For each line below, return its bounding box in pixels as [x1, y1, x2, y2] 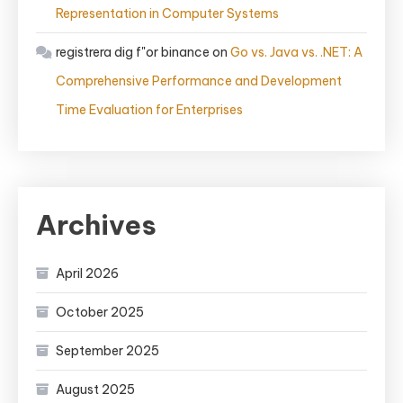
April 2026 [56, 265, 119, 282]
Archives [36, 208, 157, 242]
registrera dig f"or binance [56, 44, 210, 60]
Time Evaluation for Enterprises [56, 102, 243, 118]
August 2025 [56, 381, 135, 398]
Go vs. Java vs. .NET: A [230, 44, 363, 60]
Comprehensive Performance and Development [56, 73, 342, 89]
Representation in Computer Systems [56, 5, 279, 22]
